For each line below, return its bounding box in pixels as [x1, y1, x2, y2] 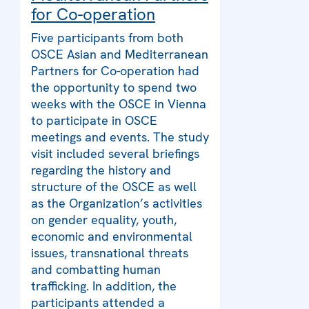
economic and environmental [31, 228, 192, 245]
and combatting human [31, 261, 161, 278]
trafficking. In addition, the [31, 278, 177, 295]
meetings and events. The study [31, 129, 209, 146]
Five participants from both [31, 30, 183, 46]
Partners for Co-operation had [31, 63, 199, 79]
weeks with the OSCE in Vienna [31, 96, 206, 112]
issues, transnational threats [31, 245, 188, 261]
